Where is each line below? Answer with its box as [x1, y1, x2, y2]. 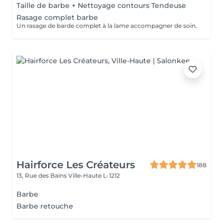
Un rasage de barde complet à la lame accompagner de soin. [16, 22, 197, 29]
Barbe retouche [16, 202, 73, 211]
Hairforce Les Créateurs [16, 159, 135, 171]
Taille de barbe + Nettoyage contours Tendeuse [16, 1, 186, 10]
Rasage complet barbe [16, 13, 98, 22]
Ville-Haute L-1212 [68, 172, 120, 179]
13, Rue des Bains [16, 172, 68, 179]
